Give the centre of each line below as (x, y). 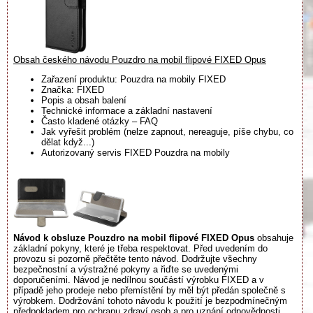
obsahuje (274, 238)
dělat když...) (68, 142)
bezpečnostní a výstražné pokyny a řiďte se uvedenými (126, 269)
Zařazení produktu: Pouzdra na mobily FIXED (133, 79)
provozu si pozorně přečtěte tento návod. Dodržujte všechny (135, 259)
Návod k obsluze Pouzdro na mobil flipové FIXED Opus (134, 238)
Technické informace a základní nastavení (127, 110)
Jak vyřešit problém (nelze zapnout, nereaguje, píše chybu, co (167, 131)
